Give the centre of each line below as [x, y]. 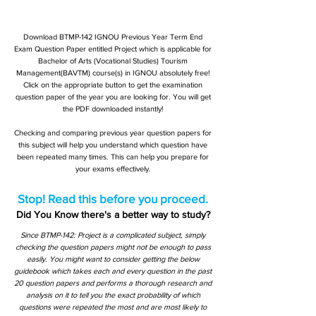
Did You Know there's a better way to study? [113, 214]
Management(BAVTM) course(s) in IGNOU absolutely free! [113, 73]
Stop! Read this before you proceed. [113, 199]
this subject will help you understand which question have [113, 145]
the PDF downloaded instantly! [113, 109]
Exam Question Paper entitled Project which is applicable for [113, 49]
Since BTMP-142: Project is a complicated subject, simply [113, 235]
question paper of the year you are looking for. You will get [113, 97]
